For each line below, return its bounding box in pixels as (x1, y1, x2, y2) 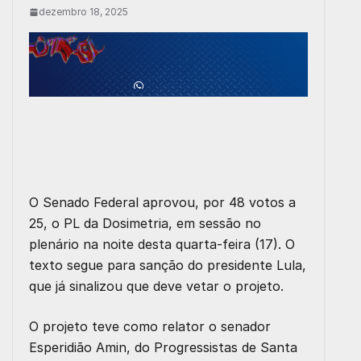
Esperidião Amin (29, 338, 127, 355)
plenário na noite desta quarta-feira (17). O (29, 235, 295, 252)
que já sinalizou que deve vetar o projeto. (29, 277, 284, 294)
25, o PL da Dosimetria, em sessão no (29, 214, 261, 231)
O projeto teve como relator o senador (29, 317, 271, 334)
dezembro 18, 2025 (39, 5, 128, 18)
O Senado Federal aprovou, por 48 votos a (29, 193, 296, 210)
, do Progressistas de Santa (127, 338, 297, 355)
